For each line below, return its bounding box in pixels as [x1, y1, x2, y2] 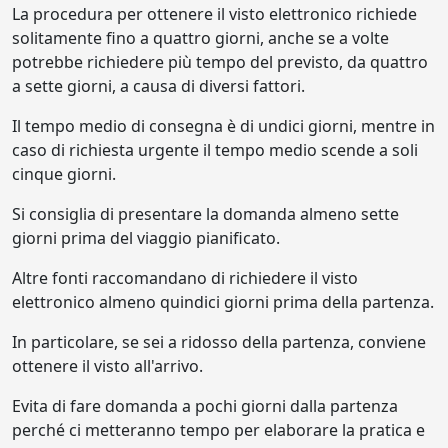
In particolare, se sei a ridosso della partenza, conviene [12, 331, 426, 353]
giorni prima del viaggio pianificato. [12, 227, 284, 249]
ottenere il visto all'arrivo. [12, 355, 203, 377]
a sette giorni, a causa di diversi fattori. [12, 75, 309, 97]
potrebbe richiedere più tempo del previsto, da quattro [12, 51, 428, 73]
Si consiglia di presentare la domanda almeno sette [12, 203, 399, 225]
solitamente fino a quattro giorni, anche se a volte [12, 27, 389, 49]
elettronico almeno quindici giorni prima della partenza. [12, 291, 434, 313]
